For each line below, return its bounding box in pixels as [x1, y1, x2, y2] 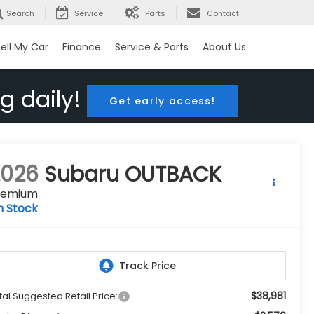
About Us [203, 40, 246, 55]
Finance [62, 40, 101, 55]
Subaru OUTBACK [44, 160, 222, 190]
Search [6, 8, 34, 20]
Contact [207, 8, 239, 20]
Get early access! [109, 94, 216, 109]
